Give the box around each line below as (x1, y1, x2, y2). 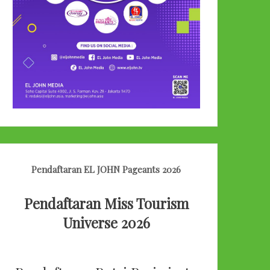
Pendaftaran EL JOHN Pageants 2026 (31, 163, 181, 175)
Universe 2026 (62, 213, 150, 233)
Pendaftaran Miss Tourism (24, 194, 189, 213)
